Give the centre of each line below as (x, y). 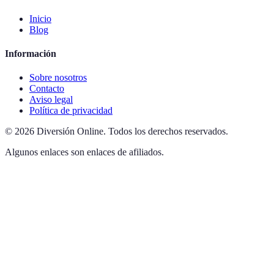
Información (31, 53)
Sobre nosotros (58, 78)
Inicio (40, 18)
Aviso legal (51, 100)
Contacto (47, 89)
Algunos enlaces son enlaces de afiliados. (84, 152)
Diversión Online (70, 131)
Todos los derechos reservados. (168, 131)
